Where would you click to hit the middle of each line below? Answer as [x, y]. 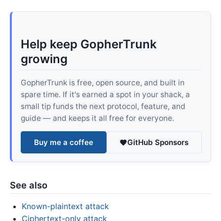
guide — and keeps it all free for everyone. [97, 118]
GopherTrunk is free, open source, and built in [102, 82]
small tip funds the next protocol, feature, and [103, 106]
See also [29, 185]
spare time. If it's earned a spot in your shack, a [105, 94]
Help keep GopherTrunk [89, 44]
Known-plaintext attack [65, 206]
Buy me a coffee [63, 142]
